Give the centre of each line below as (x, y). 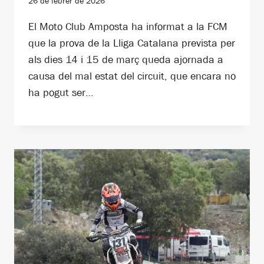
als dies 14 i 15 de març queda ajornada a (126, 59)
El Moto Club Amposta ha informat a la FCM (128, 26)
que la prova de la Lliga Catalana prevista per (132, 43)
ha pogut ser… (61, 92)
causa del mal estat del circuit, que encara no (132, 76)
